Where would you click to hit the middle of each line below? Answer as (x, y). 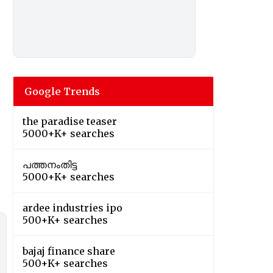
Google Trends (62, 92)
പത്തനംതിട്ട (50, 165)
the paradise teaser (70, 122)
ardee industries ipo (73, 208)
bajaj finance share (69, 251)
